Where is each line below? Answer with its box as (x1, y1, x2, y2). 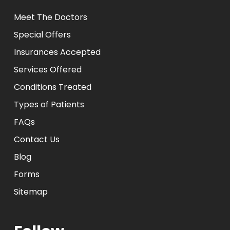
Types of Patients (13, 99, 84, 110)
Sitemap (13, 186, 48, 198)
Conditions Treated (13, 81, 91, 93)
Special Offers (13, 29, 71, 41)
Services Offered (13, 64, 82, 75)
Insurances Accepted (13, 46, 101, 58)
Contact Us (13, 133, 60, 145)
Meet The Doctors (13, 11, 87, 23)
